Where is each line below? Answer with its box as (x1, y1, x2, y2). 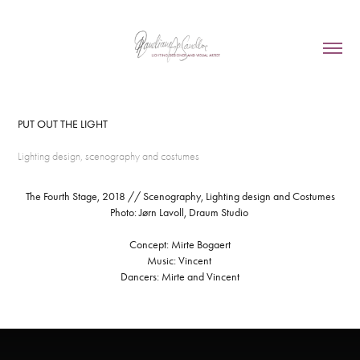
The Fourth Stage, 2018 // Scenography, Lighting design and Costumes (25, 190, 335, 203)
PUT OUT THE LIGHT (18, 117, 108, 131)
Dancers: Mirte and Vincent (121, 270, 239, 284)
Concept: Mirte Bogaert (129, 238, 231, 252)
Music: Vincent (146, 254, 214, 268)
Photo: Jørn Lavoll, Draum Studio (109, 206, 251, 219)
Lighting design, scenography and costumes (18, 149, 200, 163)
